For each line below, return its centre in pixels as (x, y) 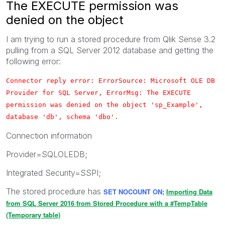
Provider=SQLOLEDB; (47, 154)
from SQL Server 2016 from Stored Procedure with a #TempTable (107, 203)
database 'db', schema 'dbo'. (62, 117)
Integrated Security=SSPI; (53, 173)
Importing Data (189, 191)
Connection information (49, 135)
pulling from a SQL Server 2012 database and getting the (110, 50)
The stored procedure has (55, 191)
